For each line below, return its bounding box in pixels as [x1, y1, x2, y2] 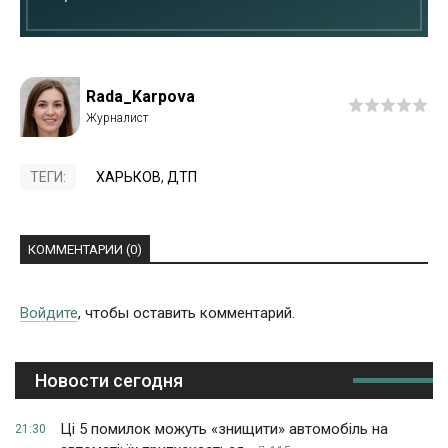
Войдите [20, 304, 78, 323]
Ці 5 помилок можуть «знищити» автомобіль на [60, 420, 388, 439]
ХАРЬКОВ [96, 169, 161, 186]
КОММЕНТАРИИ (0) [28, 242, 142, 258]
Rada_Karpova [86, 87, 195, 107]
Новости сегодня [35, 370, 183, 392]
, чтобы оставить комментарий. [78, 304, 295, 323]
